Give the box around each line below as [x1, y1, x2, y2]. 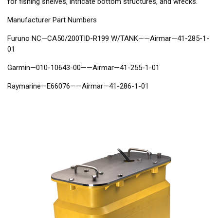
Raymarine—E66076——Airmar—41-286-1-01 [7, 82, 149, 91]
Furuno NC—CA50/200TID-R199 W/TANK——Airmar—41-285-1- [7, 34, 209, 43]
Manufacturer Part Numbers [7, 16, 97, 25]
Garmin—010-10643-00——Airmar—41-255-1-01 [7, 63, 160, 73]
